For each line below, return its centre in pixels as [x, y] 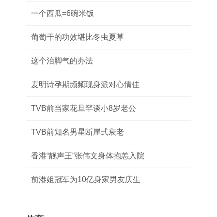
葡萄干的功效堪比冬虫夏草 [77, 37]
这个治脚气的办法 [62, 61]
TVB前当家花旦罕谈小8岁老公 [84, 108]
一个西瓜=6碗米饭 [62, 13]
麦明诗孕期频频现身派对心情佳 [85, 85]
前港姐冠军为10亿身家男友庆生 [86, 179]
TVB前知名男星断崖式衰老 [77, 132]
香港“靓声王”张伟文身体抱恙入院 [88, 156]
